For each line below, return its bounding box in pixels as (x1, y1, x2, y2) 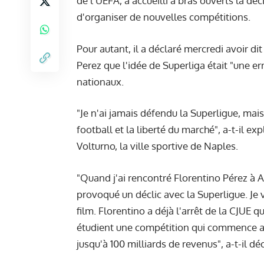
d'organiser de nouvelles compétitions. (77, 11, 253, 24)
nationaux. (77, 75, 124, 88)
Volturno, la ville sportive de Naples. (77, 140, 238, 153)
